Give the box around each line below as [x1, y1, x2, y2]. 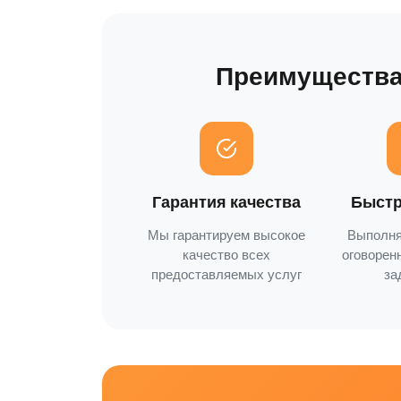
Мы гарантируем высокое [148, 226, 306, 244]
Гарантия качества [152, 192, 302, 212]
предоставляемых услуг [151, 265, 303, 284]
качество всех [183, 245, 271, 264]
